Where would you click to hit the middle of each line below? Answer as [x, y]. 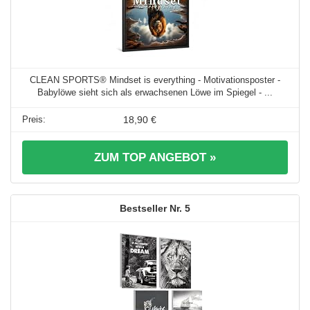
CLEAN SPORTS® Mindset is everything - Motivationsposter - [155, 80]
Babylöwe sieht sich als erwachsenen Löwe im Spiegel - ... [155, 93]
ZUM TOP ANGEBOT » [155, 158]
